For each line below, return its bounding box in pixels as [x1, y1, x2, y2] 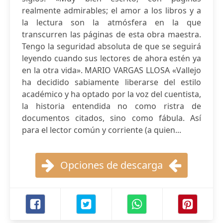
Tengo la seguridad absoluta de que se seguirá [22, 41, 201, 52]
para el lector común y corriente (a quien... [22, 124, 181, 135]
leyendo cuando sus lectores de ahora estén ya [22, 53, 201, 64]
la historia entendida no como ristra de [22, 101, 201, 111]
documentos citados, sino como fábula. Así [22, 112, 201, 123]
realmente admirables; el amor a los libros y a [22, 5, 201, 16]
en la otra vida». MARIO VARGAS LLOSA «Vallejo [22, 65, 201, 76]
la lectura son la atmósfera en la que [22, 17, 201, 28]
